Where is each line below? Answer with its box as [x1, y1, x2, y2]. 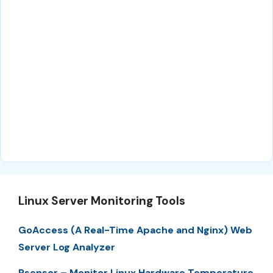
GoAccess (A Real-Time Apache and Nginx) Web [18, 224, 252, 237]
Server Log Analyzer [18, 241, 115, 254]
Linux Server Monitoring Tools [18, 193, 185, 209]
